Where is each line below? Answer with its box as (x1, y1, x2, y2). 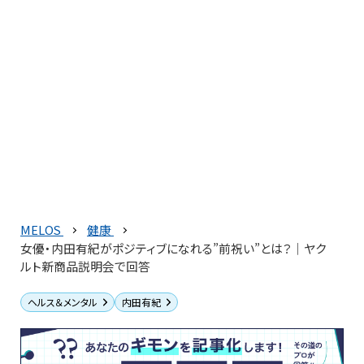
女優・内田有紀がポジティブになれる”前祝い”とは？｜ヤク (20, 240, 326, 257)
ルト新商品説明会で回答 (20, 258, 150, 275)
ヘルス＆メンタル (28, 295, 97, 309)
